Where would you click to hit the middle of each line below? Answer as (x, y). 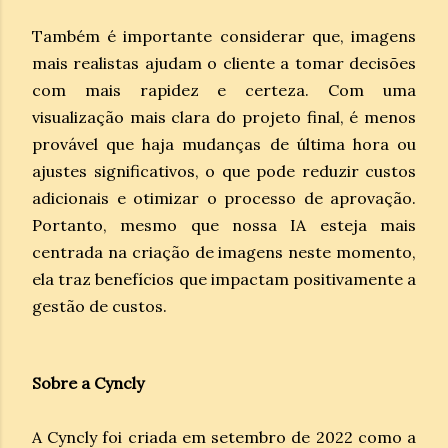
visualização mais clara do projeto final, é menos (224, 116)
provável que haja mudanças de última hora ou (224, 143)
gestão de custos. (99, 305)
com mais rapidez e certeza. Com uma (224, 89)
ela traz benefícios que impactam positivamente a (224, 278)
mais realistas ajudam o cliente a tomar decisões (224, 62)
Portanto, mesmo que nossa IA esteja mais (224, 224)
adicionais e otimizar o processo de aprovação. (224, 197)
